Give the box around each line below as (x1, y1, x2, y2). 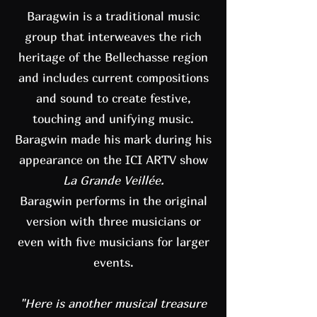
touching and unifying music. (33, 111, 194, 126)
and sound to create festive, (35, 91, 191, 105)
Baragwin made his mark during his (15, 132, 212, 146)
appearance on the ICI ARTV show (18, 152, 208, 167)
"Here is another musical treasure (20, 296, 207, 311)
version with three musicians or (25, 214, 201, 229)
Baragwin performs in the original (19, 193, 207, 208)
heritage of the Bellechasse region (18, 50, 208, 64)
